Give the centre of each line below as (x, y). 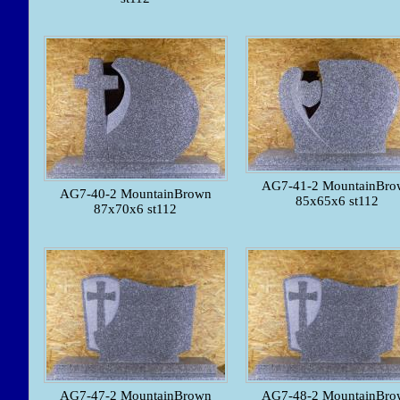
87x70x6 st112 (135, 209)
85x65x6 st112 (337, 201)
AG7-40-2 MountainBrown (135, 194)
